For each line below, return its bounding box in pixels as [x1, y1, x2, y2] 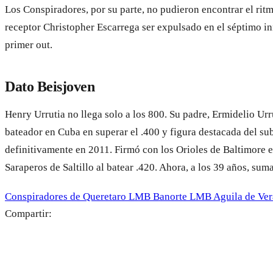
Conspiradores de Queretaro [5, 190, 129, 202]
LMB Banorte [129, 190, 190, 202]
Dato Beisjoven [5, 78, 95, 94]
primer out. [5, 38, 52, 51]
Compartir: [5, 207, 52, 219]
